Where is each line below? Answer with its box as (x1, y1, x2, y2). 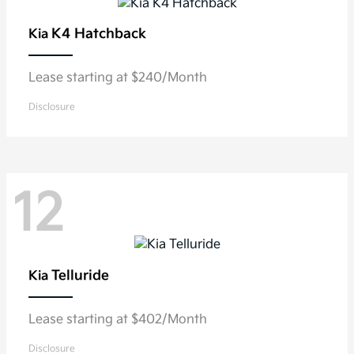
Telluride (51, 267, 109, 284)
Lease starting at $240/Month (28, 70, 207, 86)
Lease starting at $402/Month (28, 311, 207, 327)
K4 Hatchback (51, 26, 146, 43)
